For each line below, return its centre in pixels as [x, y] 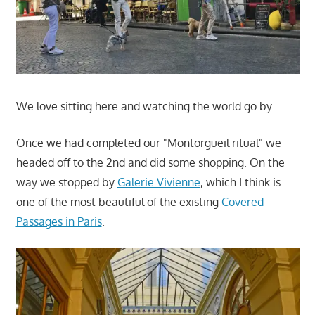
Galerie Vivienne [159, 182]
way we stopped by [66, 182]
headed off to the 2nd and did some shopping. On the [150, 162]
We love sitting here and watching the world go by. [145, 106]
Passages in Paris [59, 221]
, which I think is [240, 182]
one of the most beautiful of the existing [118, 201]
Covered [242, 201]
